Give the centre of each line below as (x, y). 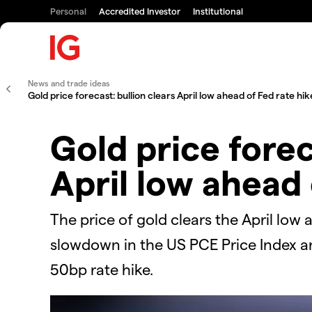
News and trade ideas (69, 83)
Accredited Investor (140, 11)
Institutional (218, 11)
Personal (68, 11)
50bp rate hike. (102, 268)
